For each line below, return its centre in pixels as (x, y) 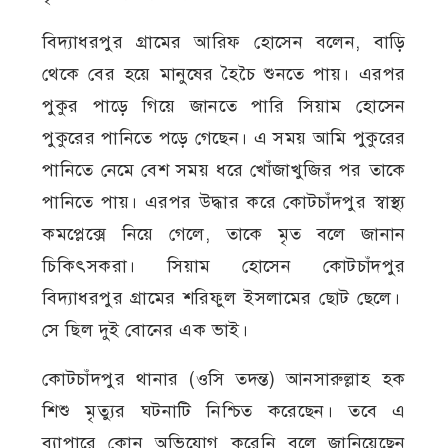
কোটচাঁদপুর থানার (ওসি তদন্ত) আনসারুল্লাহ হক (224, 378)
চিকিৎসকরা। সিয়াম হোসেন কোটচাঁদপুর (224, 265)
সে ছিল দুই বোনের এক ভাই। (148, 329)
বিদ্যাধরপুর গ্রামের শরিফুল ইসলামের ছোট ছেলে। (224, 297)
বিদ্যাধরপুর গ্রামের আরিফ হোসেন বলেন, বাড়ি (224, 41)
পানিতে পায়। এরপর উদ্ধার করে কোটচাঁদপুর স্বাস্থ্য (224, 201)
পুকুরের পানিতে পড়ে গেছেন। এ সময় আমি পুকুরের (224, 137)
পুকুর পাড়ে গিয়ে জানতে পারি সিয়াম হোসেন (224, 105)
